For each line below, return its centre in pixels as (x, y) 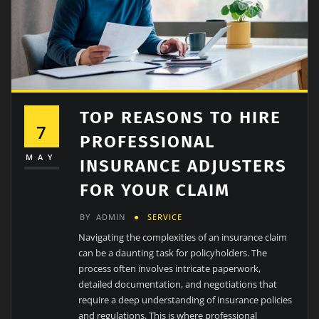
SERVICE (165, 216)
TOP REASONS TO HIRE (181, 117)
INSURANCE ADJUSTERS (184, 166)
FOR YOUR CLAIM (155, 190)
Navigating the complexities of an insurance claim (183, 237)
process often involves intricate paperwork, (170, 268)
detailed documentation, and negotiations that (178, 284)
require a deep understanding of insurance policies (185, 299)
